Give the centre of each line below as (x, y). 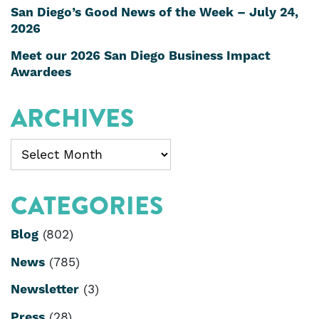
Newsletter (45, 290)
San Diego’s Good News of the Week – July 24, (155, 12)
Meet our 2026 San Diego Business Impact (141, 57)
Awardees (41, 73)
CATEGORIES (87, 206)
